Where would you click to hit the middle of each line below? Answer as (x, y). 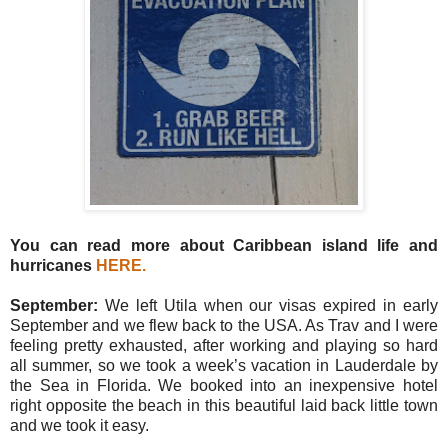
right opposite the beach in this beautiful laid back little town (224, 405)
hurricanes (53, 265)
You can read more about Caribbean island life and (224, 245)
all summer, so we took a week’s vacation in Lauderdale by (224, 365)
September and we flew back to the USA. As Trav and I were (224, 325)
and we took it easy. (79, 425)
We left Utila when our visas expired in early (268, 305)
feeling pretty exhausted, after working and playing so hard (224, 345)
